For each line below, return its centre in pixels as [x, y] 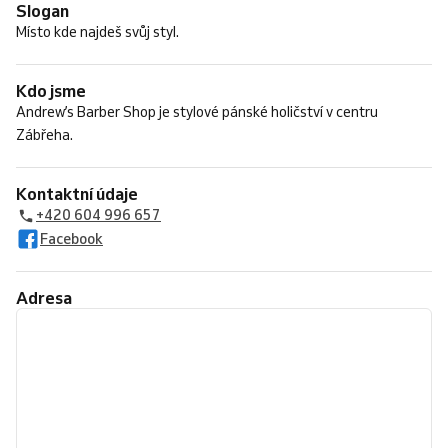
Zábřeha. [44, 135]
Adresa [50, 297]
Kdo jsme [56, 90]
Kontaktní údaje [82, 193]
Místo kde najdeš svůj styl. [97, 32]
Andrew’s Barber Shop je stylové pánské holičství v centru [197, 112]
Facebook [71, 238]
